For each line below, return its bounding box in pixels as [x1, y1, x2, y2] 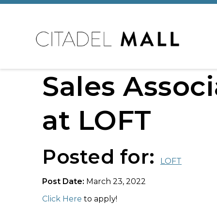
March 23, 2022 [86, 177, 146, 186]
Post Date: [42, 177, 86, 186]
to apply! [82, 194, 117, 203]
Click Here [42, 194, 82, 203]
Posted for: [42, 145, 160, 169]
